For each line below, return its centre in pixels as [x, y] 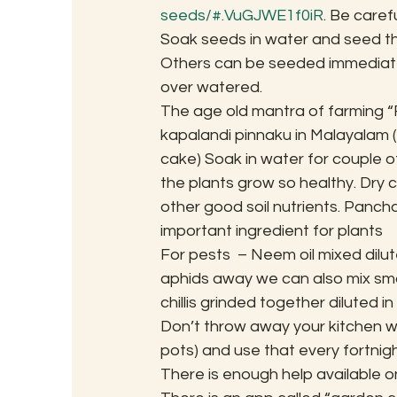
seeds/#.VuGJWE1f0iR [241, 15]
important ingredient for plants [271, 230]
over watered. [211, 87]
